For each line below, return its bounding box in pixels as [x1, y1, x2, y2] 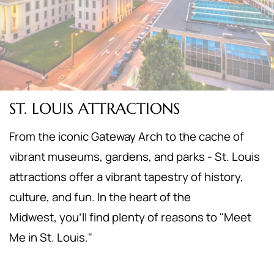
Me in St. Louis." [9, 229, 92, 245]
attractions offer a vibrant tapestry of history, [9, 169, 243, 185]
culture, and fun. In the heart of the [9, 189, 191, 205]
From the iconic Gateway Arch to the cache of [9, 128, 244, 144]
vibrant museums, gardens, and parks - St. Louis [9, 149, 260, 165]
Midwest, [9, 209, 59, 225]
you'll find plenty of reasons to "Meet [59, 209, 251, 225]
